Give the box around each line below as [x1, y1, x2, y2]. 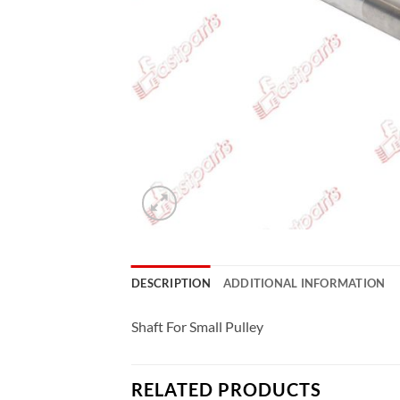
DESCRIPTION [131, 276, 211, 290]
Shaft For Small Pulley [131, 318, 263, 335]
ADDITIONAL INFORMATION [222, 276, 386, 290]
